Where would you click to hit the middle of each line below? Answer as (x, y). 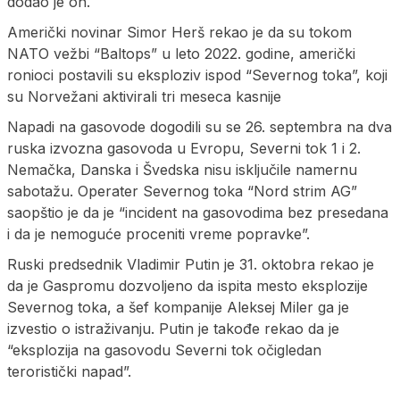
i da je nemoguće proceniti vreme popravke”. (158, 234)
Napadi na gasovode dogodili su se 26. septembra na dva (200, 127)
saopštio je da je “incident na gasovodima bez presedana (198, 213)
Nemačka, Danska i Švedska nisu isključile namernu (182, 170)
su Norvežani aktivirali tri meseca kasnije (144, 97)
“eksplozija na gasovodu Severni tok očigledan (164, 350)
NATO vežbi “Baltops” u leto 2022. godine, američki (181, 54)
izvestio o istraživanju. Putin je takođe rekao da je (173, 329)
